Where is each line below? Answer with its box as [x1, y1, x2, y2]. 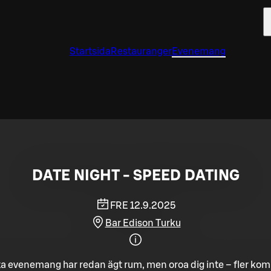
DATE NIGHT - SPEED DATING [31, 168, 240, 183]
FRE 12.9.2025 [109, 200, 176, 211]
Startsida [70, 47, 111, 56]
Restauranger [111, 47, 172, 56]
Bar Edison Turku [105, 218, 181, 228]
